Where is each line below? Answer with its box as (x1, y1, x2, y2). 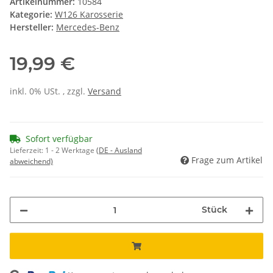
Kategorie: (10, 9, 55, 21)
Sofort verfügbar (26, 133, 93, 145)
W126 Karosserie (55, 9, 123, 21)
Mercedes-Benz (56, 21, 119, 34)
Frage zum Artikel (191, 154, 263, 166)
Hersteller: (10, 21, 54, 34)
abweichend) (10, 156, 53, 167)
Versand (88, 85, 121, 97)
